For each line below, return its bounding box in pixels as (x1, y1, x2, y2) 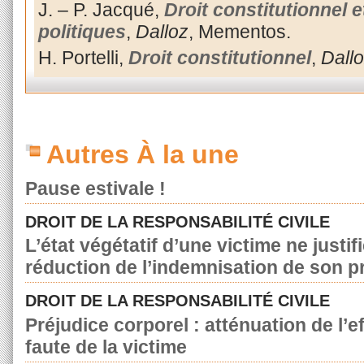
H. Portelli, (37, 46, 128, 68)
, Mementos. (188, 20, 291, 42)
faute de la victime (25, 336, 187, 357)
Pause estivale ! (25, 178, 166, 200)
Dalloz (135, 20, 188, 42)
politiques (37, 20, 126, 42)
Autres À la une (46, 140, 239, 170)
